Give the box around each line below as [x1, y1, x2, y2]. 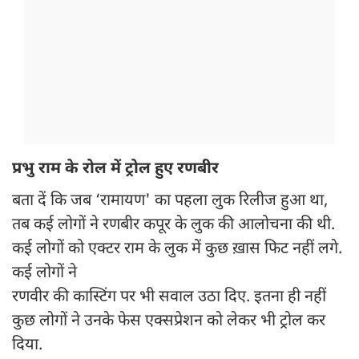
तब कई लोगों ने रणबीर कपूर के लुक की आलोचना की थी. [12, 215, 335, 236]
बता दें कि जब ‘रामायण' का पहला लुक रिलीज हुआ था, [12, 191, 328, 212]
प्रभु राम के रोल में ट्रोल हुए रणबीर [12, 159, 223, 180]
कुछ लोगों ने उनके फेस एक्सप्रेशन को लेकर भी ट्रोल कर [12, 311, 325, 333]
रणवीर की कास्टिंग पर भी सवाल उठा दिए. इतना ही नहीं [12, 287, 326, 309]
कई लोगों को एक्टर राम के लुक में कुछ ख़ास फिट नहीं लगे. [12, 239, 342, 260]
